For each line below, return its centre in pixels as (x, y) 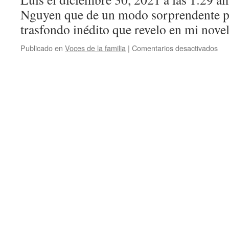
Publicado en (42, 48)
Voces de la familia (95, 48)
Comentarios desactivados (175, 48)
